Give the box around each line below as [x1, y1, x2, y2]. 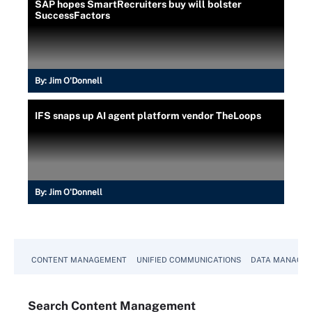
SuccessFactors [35, 9, 110, 21]
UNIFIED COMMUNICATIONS [136, 255, 241, 264]
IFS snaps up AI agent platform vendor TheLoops [35, 109, 261, 121]
